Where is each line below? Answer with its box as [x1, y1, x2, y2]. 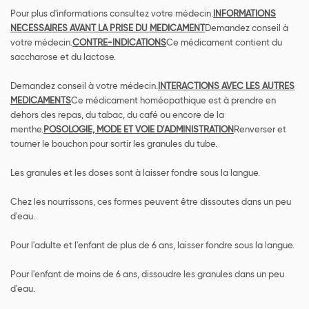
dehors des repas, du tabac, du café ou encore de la [10, 110, 224, 120]
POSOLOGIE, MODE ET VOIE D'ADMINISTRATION [43, 125, 234, 134]
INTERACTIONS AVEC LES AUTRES [158, 81, 295, 91]
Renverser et [234, 125, 286, 134]
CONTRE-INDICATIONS [72, 38, 166, 48]
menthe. [10, 125, 43, 134]
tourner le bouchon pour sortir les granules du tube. [10, 139, 217, 149]
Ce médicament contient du [166, 38, 282, 48]
